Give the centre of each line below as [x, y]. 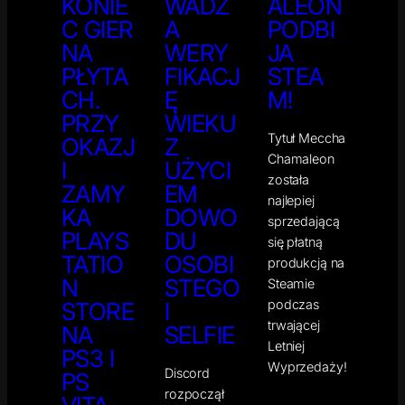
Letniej [286, 345]
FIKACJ [202, 76]
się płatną [295, 241]
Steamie [291, 283]
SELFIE [200, 334]
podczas [293, 304]
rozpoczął [194, 393]
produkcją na [306, 262]
